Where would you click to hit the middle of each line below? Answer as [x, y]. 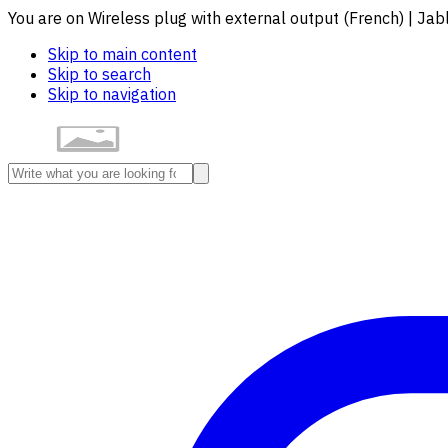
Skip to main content [122, 54]
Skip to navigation [112, 94]
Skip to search [99, 74]
